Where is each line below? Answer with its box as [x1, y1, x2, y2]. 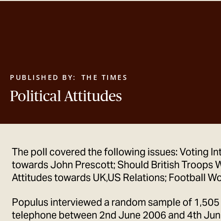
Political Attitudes [10, 88, 122, 104]
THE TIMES [81, 73, 128, 82]
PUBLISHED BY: [10, 73, 76, 82]
